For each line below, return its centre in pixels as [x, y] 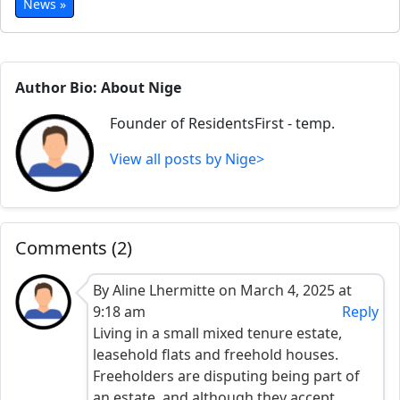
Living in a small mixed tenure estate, [217, 333]
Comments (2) [74, 248]
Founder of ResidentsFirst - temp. [222, 123]
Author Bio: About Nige [98, 87]
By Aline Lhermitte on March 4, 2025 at [222, 290]
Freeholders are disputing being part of [226, 376]
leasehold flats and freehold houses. [216, 354]
